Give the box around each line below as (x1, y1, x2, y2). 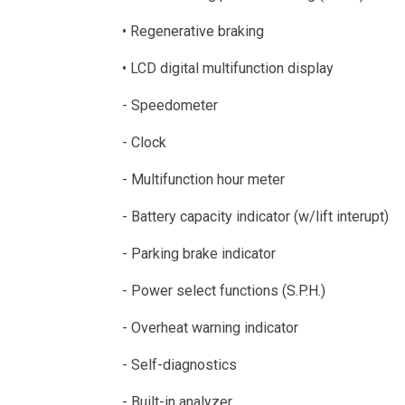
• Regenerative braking (121, 23, 264, 40)
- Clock (121, 134, 166, 151)
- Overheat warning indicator (121, 319, 298, 336)
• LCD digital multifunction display (121, 60, 334, 77)
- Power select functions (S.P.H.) (121, 282, 325, 299)
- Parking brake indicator (121, 245, 276, 262)
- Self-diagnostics (121, 356, 237, 373)
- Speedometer (121, 97, 218, 114)
